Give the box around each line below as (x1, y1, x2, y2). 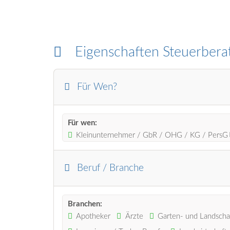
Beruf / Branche (77, 163, 144, 173)
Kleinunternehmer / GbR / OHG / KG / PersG (76, 131, 228, 139)
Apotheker (76, 212, 111, 220)
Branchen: (67, 200, 102, 208)
